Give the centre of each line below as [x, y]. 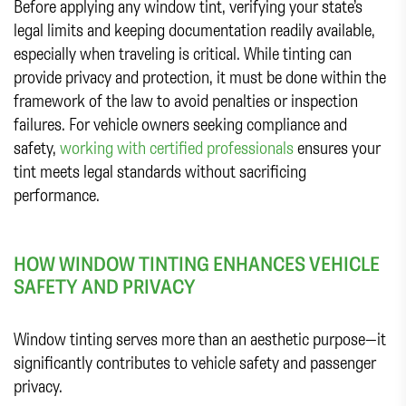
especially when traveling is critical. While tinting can [183, 53]
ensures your [337, 147]
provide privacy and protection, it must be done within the [200, 77]
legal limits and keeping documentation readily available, [194, 29]
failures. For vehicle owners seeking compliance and [180, 124]
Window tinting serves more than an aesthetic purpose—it [200, 339]
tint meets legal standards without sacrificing [160, 171]
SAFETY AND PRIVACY [105, 286]
